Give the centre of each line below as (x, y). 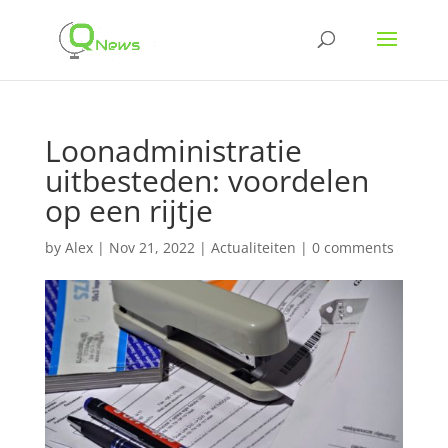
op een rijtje (128, 210)
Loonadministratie (173, 150)
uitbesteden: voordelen (206, 180)
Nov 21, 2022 (151, 247)
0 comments (352, 247)
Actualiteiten (253, 247)
